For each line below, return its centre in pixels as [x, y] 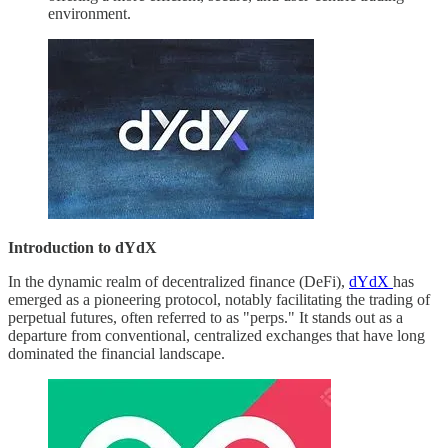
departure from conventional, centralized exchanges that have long [216, 335]
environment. [89, 13]
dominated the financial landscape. [116, 353]
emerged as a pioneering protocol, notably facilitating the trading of [219, 299]
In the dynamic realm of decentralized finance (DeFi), [178, 281]
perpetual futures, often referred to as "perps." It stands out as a [205, 317]
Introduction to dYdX [82, 247]
